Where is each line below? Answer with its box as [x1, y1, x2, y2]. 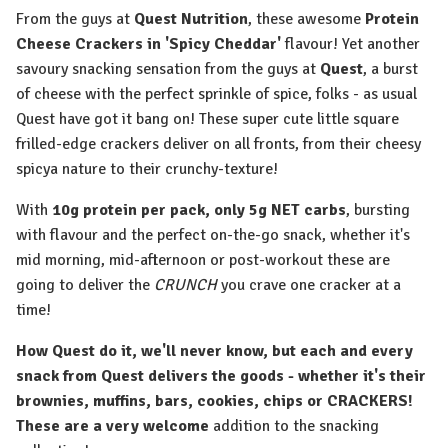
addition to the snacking [209, 416, 379, 437]
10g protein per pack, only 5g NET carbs [48, 200, 346, 221]
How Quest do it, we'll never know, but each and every [16, 341, 413, 362]
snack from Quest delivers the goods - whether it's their [16, 366, 426, 387]
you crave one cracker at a [217, 275, 401, 296]
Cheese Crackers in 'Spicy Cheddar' [16, 34, 281, 55]
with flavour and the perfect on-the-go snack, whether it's [16, 225, 410, 246]
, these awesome [248, 9, 361, 30]
